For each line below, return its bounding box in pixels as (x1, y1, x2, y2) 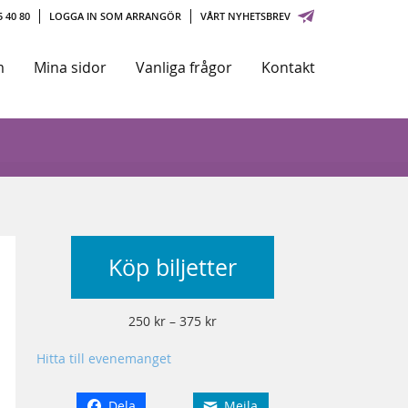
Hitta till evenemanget (36, 349, 171, 367)
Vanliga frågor (136, 57, 232, 78)
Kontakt (261, 57, 315, 78)
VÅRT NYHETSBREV (200, 9, 291, 24)
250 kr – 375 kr (127, 311, 217, 330)
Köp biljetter (107, 251, 237, 282)
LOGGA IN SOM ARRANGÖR (49, 9, 182, 24)
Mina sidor (34, 57, 107, 78)
